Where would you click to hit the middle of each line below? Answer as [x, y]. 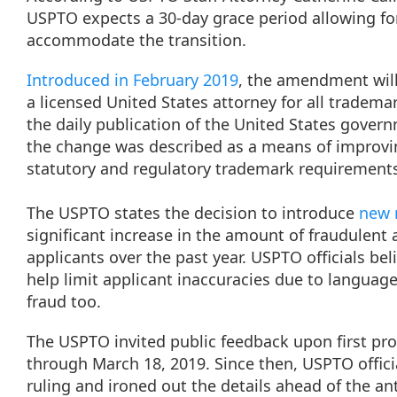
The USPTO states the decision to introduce [193, 213]
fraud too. [66, 301]
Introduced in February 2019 [132, 80]
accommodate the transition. [139, 40]
